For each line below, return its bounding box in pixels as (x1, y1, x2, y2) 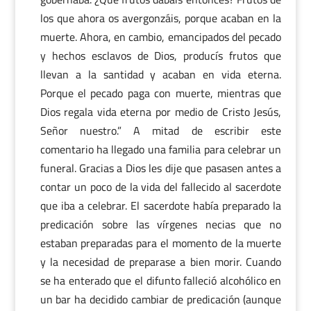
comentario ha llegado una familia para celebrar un (40, 141, 282, 158)
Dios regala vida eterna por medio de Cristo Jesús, (40, 103, 282, 120)
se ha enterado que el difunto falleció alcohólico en (40, 272, 282, 289)
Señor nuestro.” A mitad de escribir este (40, 122, 282, 139)
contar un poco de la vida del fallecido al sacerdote (40, 178, 282, 195)
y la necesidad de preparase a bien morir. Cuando (40, 253, 282, 270)
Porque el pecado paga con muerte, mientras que (40, 85, 282, 101)
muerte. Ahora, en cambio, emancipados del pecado (40, 28, 282, 45)
